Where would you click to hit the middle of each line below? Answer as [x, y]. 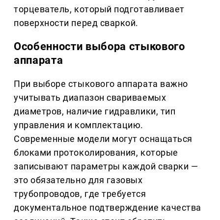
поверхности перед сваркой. [76, 23]
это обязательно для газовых [78, 180]
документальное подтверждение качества [108, 208]
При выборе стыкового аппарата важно [101, 84]
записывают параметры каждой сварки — [106, 166]
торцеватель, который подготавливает [99, 9]
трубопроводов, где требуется [80, 194]
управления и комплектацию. [79, 125]
